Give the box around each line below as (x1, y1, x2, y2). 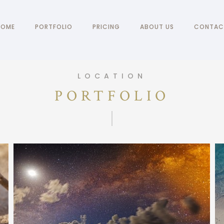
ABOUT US (139, 22, 174, 31)
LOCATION (77, 71, 146, 81)
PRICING (92, 22, 120, 31)
